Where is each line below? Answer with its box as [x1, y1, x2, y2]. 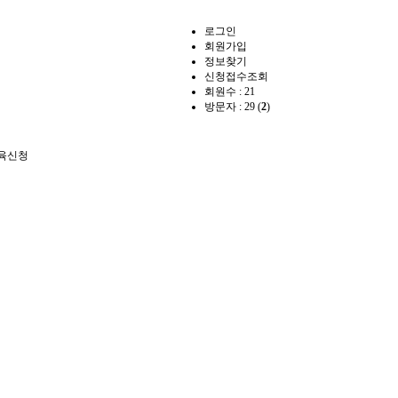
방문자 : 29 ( [204, 100, 261, 113]
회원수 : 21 [204, 85, 255, 98]
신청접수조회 [204, 70, 268, 83]
